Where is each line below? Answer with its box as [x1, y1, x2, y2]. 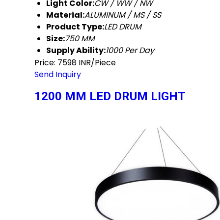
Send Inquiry [34, 69, 81, 81]
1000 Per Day [106, 45, 154, 56]
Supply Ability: [46, 45, 106, 56]
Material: [46, 9, 84, 21]
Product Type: [46, 21, 104, 33]
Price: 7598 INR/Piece [34, 57, 116, 69]
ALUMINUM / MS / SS [84, 9, 161, 21]
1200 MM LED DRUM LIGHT [34, 89, 186, 103]
